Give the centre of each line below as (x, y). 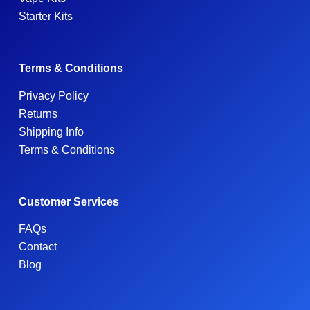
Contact (37, 247)
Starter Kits (45, 16)
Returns (38, 113)
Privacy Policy (53, 95)
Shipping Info (51, 131)
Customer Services (69, 201)
